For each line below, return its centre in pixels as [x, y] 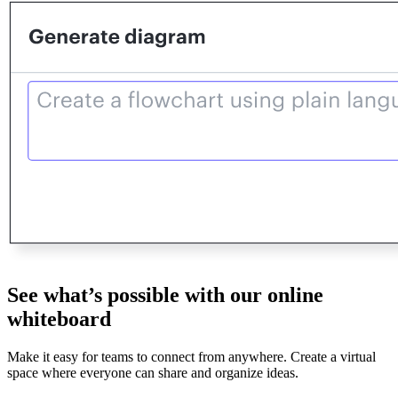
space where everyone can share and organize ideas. [153, 373]
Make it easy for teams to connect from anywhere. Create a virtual [191, 357]
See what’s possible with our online [165, 295]
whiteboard [59, 319]
